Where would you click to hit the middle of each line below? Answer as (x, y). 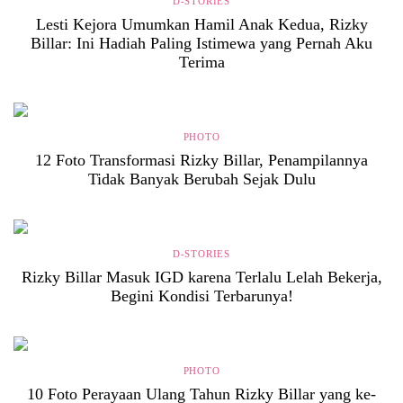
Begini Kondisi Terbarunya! (201, 296)
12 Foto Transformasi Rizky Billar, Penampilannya (201, 160)
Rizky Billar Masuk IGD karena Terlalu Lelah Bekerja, (201, 277)
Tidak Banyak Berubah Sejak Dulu (201, 179)
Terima (201, 62)
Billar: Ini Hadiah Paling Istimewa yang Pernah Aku (201, 43)
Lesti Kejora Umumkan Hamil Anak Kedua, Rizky (201, 24)
